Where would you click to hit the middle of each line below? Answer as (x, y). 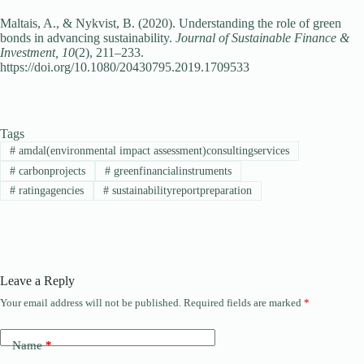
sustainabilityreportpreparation (180, 190)
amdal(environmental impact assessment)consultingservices (152, 151)
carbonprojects (50, 171)
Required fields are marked (244, 303)
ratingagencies (49, 190)
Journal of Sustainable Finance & (262, 38)
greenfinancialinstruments (171, 171)
